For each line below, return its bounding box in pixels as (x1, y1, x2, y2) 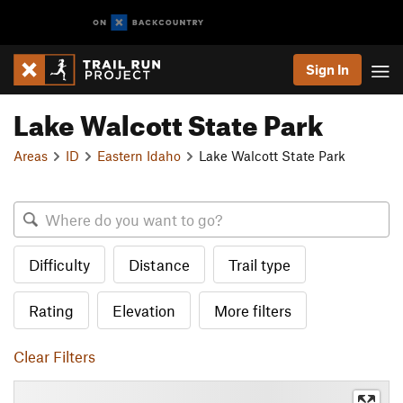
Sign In (306, 61, 349, 77)
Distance (129, 255, 190, 273)
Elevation (112, 301, 175, 319)
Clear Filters (13, 347, 95, 365)
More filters (214, 301, 291, 319)
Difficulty (29, 255, 90, 273)
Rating (29, 301, 74, 319)
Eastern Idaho (97, 147, 181, 164)
